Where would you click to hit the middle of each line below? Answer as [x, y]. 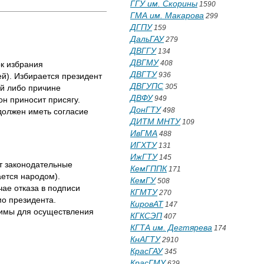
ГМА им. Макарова [167, 15]
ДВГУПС [147, 86]
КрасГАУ [146, 251]
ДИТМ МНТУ [155, 121]
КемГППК [148, 169]
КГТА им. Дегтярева [171, 227]
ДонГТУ [146, 110]
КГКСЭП [146, 216]
